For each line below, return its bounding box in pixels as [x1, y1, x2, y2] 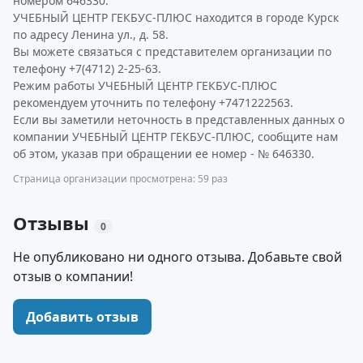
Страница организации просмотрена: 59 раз [13, 172, 228, 186]
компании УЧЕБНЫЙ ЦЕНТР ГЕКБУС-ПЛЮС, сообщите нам [13, 129, 338, 144]
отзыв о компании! [13, 267, 133, 285]
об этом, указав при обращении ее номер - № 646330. [13, 146, 314, 161]
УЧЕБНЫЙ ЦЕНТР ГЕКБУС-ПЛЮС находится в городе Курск [13, 10, 339, 25]
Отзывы [13, 211, 94, 235]
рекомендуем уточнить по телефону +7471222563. [13, 95, 293, 110]
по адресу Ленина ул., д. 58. [13, 27, 169, 42]
